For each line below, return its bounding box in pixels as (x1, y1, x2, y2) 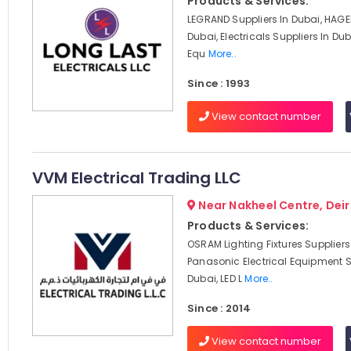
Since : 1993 (186, 76, 251, 91)
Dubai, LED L (186, 272, 245, 285)
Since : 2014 (186, 301, 251, 316)
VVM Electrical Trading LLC (31, 167, 241, 189)
